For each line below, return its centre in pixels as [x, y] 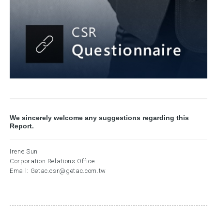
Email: [20, 170]
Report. [22, 126]
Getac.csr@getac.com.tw [68, 170]
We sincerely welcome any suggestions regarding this [99, 117]
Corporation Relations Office [52, 161]
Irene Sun [24, 151]
